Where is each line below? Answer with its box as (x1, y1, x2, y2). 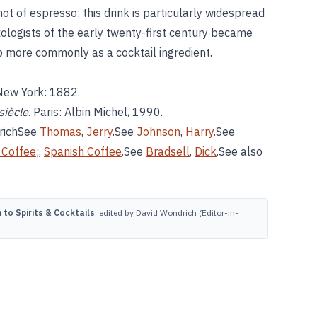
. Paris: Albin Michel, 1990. (28, 105, 163, 119)
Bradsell (146, 144, 190, 158)
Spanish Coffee (44, 144, 122, 158)
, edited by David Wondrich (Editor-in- (95, 207, 238, 218)
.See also (217, 144, 263, 158)
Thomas (40, 125, 81, 139)
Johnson (137, 125, 180, 139)
